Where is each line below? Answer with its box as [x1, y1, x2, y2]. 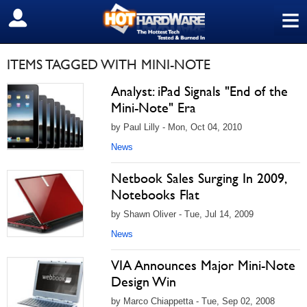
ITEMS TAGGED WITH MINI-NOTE [7, 56, 210, 73]
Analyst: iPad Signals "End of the [111, 83, 288, 99]
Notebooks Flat [111, 186, 199, 203]
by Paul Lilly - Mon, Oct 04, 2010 [111, 122, 242, 132]
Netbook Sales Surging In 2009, [111, 170, 286, 186]
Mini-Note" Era [111, 99, 196, 116]
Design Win [111, 273, 176, 290]
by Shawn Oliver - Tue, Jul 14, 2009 [111, 209, 254, 219]
